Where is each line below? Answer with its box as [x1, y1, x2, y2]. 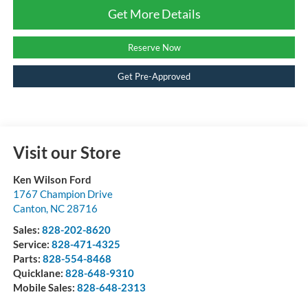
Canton [12, 201, 46, 214]
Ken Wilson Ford [12, 173, 91, 186]
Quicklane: [12, 266, 65, 279]
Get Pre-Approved [118, 70, 190, 82]
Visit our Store [12, 142, 121, 162]
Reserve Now [127, 41, 181, 53]
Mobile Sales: [12, 280, 77, 294]
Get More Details [107, 5, 201, 21]
